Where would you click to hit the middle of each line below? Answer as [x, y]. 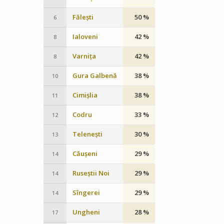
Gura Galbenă [95, 75]
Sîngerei [86, 192]
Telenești [88, 134]
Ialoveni [85, 36]
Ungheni [86, 212]
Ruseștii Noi [91, 173]
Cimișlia [85, 95]
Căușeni [85, 153]
